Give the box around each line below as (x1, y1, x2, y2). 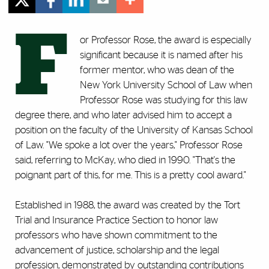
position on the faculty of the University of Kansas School (15, 125, 253, 136)
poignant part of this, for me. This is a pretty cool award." (15, 170, 246, 181)
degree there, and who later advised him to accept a (15, 110, 232, 121)
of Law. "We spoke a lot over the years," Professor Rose (15, 140, 243, 151)
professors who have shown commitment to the (15, 230, 217, 241)
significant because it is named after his (80, 50, 243, 61)
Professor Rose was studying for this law (80, 95, 247, 106)
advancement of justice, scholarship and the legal (15, 245, 219, 256)
